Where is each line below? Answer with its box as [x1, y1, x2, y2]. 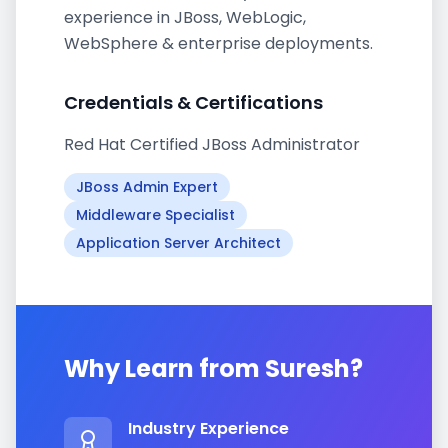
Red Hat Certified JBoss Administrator [64, 133, 360, 156]
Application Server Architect [76, 233, 281, 253]
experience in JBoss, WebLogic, [64, 6, 306, 29]
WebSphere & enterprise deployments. [64, 32, 373, 55]
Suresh [265, 352, 350, 385]
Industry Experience [128, 417, 289, 440]
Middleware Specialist [76, 205, 235, 225]
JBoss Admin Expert [76, 177, 218, 197]
